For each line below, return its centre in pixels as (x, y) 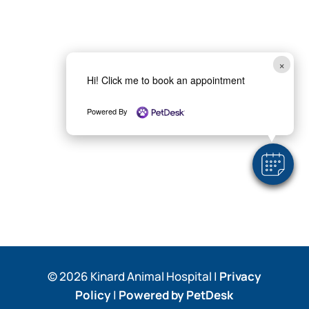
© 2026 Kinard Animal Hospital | (133, 277)
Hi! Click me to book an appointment (166, 80)
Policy (93, 295)
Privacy (240, 277)
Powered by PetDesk (176, 295)
